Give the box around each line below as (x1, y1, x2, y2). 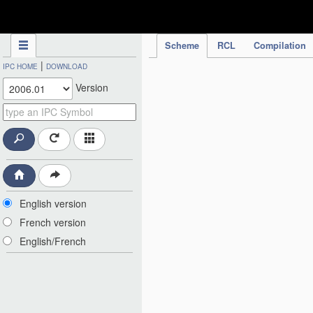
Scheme (165, 39, 199, 52)
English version (20, 196, 87, 211)
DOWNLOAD (46, 61, 87, 71)
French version (20, 215, 86, 230)
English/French (20, 234, 86, 249)
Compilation (254, 39, 306, 52)
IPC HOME (3, 61, 38, 71)
